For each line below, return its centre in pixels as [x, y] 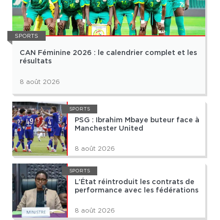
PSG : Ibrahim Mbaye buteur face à [137, 120]
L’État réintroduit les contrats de [135, 182]
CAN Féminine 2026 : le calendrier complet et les [108, 53]
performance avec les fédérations [137, 191]
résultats [36, 61]
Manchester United [109, 129]
